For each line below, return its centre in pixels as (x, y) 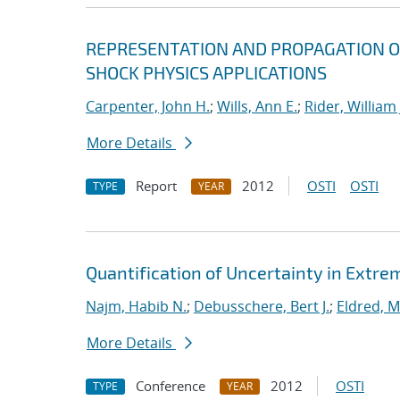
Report (156, 186)
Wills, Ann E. (257, 106)
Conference (171, 386)
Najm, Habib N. (136, 306)
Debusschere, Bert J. (262, 306)
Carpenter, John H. (148, 106)
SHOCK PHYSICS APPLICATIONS (206, 72)
